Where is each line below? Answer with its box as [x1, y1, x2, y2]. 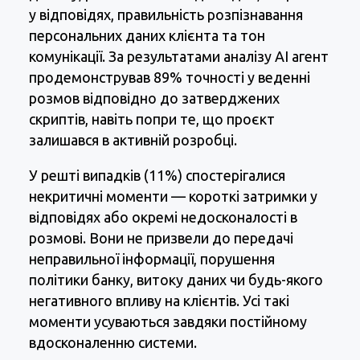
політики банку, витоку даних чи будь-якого [29, 272, 323, 288]
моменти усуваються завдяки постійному [29, 313, 307, 330]
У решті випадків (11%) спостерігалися [29, 167, 285, 184]
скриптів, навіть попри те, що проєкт [29, 111, 275, 128]
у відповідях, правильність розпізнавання [29, 6, 303, 23]
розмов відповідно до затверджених [29, 90, 280, 107]
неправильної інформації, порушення [29, 251, 275, 268]
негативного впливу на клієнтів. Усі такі [29, 292, 289, 309]
